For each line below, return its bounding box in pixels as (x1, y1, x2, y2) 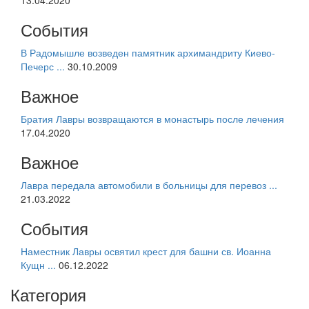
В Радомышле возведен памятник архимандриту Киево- (21, 45, 275, 59)
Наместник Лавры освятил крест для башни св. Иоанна (21, 243, 271, 258)
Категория (10, 281, 86, 306)
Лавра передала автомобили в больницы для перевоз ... (21, 177, 277, 192)
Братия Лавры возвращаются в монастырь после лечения (21, 111, 284, 126)
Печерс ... (21, 59, 65, 73)
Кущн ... (21, 257, 56, 272)
